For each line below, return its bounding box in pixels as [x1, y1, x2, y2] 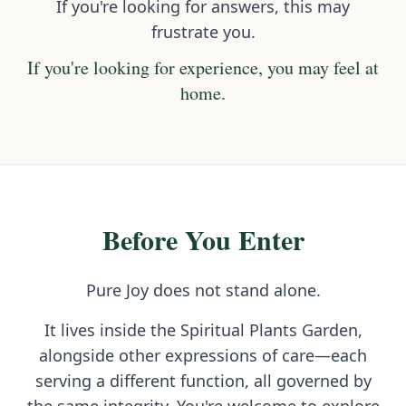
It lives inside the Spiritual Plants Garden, [43, 319, 362, 342]
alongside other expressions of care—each [39, 344, 367, 367]
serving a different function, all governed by [34, 370, 372, 392]
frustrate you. [150, 21, 256, 43]
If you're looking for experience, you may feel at [27, 55, 379, 81]
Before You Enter [101, 219, 304, 260]
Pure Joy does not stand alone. [85, 279, 321, 302]
